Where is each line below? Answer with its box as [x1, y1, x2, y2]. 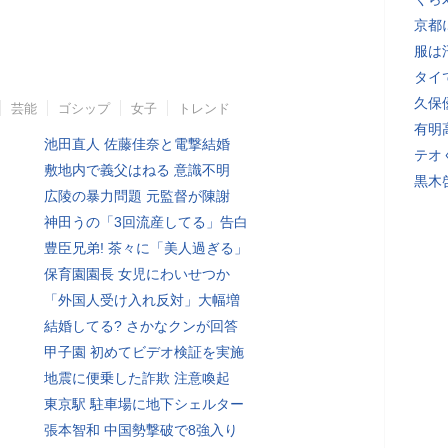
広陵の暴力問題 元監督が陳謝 [44, 188, 230, 204]
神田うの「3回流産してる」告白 [44, 214, 248, 230]
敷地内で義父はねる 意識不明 [44, 162, 230, 178]
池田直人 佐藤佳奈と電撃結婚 [44, 136, 230, 152]
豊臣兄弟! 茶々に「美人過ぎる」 [44, 240, 248, 256]
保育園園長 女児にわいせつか [44, 266, 230, 282]
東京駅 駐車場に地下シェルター [44, 396, 244, 412]
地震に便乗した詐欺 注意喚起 [44, 370, 230, 386]
